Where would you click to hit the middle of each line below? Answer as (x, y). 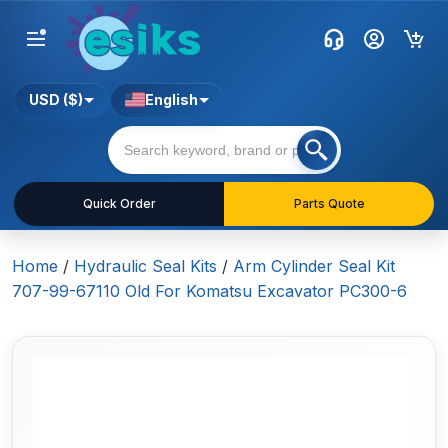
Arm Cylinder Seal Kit (314, 266)
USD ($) (56, 100)
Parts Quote (329, 204)
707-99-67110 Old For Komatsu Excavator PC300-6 (209, 291)
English (171, 100)
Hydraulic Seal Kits (145, 266)
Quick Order (119, 204)
